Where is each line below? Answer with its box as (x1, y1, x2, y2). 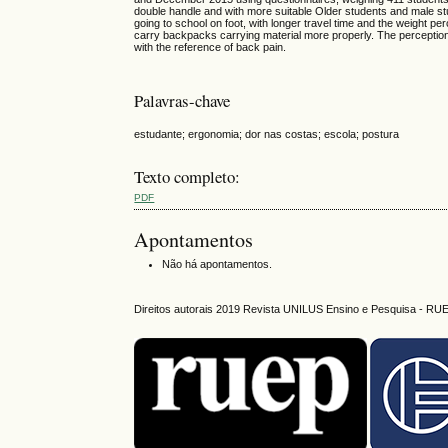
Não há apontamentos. (162, 258, 273, 271)
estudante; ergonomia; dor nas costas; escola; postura (134, 128, 400, 141)
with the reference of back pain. (134, 41, 287, 54)
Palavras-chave (134, 89, 231, 113)
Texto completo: (134, 165, 241, 189)
